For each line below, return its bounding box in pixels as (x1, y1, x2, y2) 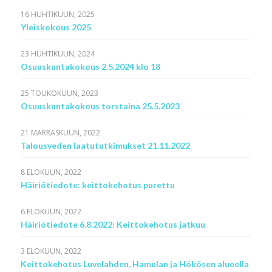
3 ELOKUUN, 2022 (20, 246, 81, 256)
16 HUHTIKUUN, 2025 (20, 9, 95, 19)
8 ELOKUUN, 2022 (20, 167, 81, 177)
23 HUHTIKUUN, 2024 (20, 49, 95, 59)
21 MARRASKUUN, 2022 (20, 127, 100, 138)
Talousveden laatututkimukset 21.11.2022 (20, 140, 190, 151)
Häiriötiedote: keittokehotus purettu (20, 180, 175, 190)
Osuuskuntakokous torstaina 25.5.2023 (20, 101, 180, 111)
